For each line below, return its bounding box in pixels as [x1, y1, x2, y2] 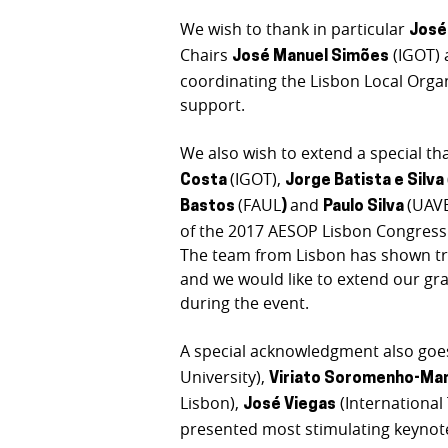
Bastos [180, 198, 239, 215]
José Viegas [243, 396, 337, 413]
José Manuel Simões [232, 48, 390, 65]
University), [180, 365, 270, 388]
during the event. [180, 291, 310, 314]
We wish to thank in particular [180, 17, 410, 40]
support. [180, 93, 246, 116]
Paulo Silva [323, 198, 408, 215]
